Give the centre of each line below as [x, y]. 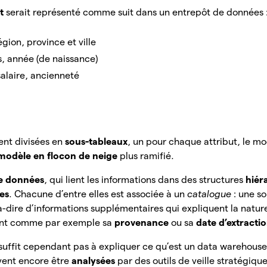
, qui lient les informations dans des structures [145, 180]
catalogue [211, 194]
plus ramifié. [148, 156]
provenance [143, 223]
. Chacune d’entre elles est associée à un [98, 194]
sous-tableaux [97, 142]
